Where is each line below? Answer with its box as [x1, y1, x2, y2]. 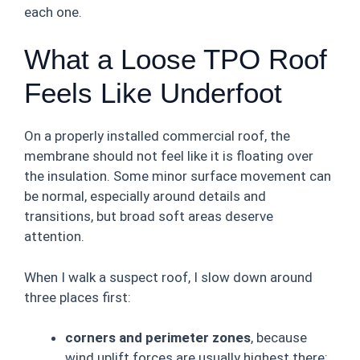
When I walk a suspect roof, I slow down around [24, 268, 313, 285]
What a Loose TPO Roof [24, 43, 327, 75]
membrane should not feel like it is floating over [24, 148, 313, 164]
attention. [24, 228, 84, 244]
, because [251, 329, 307, 346]
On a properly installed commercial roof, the [24, 128, 290, 144]
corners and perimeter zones [65, 329, 251, 346]
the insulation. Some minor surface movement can [24, 168, 331, 184]
